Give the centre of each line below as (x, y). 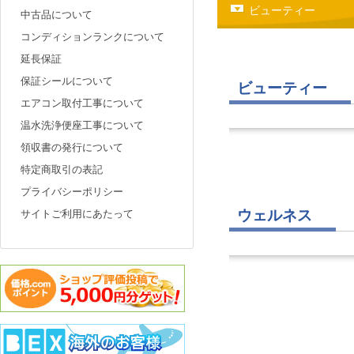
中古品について (56, 14)
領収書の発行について (72, 147)
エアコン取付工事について (82, 102)
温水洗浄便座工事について (82, 124)
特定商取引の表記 (62, 169)
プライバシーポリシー (72, 191)
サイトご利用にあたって (77, 213)
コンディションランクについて (92, 36)
